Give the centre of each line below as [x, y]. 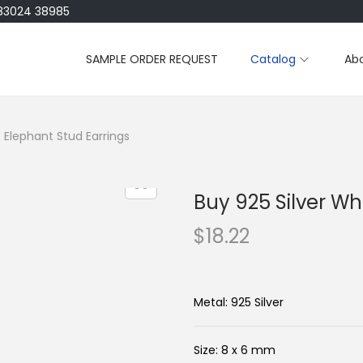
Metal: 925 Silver [239, 302]
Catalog [273, 59]
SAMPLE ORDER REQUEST [152, 59]
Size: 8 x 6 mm [235, 350]
